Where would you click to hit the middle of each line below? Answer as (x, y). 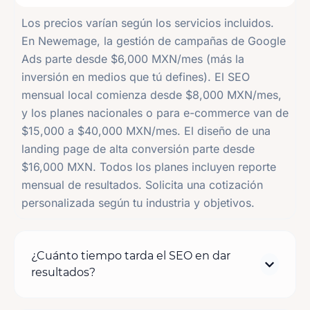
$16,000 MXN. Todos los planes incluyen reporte (149, 167)
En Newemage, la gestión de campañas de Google (154, 41)
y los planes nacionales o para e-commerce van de (155, 113)
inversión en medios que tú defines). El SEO (136, 77)
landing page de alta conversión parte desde (138, 149)
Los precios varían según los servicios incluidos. (148, 23)
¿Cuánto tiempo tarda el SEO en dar (131, 256)
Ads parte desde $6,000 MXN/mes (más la (133, 59)
